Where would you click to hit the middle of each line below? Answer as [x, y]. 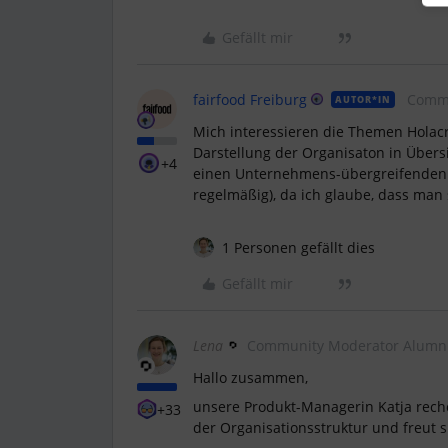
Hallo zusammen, [252, 377]
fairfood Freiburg [250, 99]
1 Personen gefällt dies [298, 247]
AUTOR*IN [363, 99]
